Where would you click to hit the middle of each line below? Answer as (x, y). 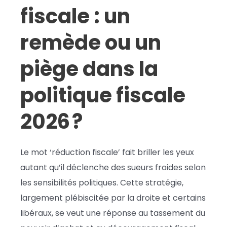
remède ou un (91, 42)
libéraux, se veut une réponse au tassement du (113, 213)
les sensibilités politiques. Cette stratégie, (102, 182)
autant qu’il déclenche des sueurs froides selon (113, 167)
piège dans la (89, 69)
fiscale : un (75, 16)
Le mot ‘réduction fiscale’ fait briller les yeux (107, 152)
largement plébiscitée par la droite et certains (113, 198)
